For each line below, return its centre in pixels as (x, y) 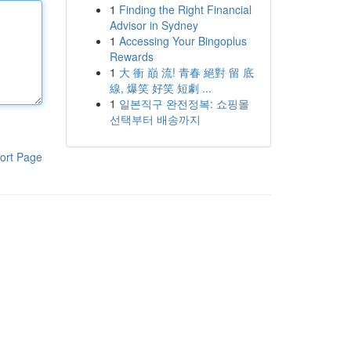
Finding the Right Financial (185, 9)
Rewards (131, 56)
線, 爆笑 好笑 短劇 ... (160, 88)
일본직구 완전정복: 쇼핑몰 (184, 103)
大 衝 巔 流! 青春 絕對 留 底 (186, 72)
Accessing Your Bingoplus (183, 41)
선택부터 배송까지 (155, 119)
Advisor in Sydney (154, 25)
